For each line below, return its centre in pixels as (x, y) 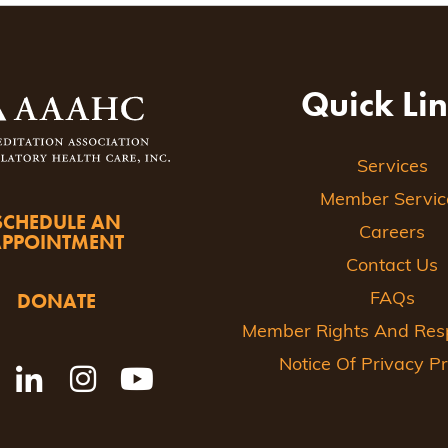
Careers (392, 234)
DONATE (56, 300)
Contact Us (392, 267)
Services (392, 168)
